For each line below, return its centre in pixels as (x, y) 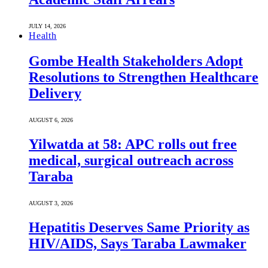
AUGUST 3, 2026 (51, 203)
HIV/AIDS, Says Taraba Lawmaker (138, 243)
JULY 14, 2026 (47, 26)
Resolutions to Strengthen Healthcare (144, 77)
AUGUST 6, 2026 (51, 120)
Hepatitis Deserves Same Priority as (139, 227)
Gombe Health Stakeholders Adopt (136, 61)
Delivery (55, 94)
